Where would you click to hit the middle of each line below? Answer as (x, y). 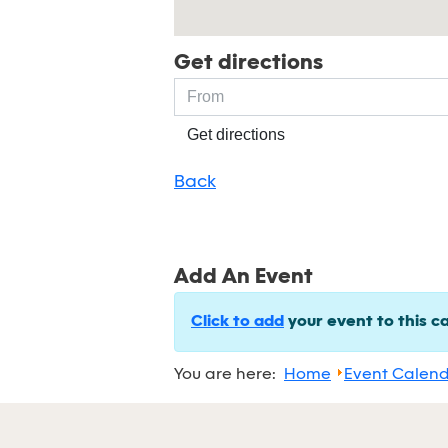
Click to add (237, 322)
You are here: (229, 374)
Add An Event (243, 278)
